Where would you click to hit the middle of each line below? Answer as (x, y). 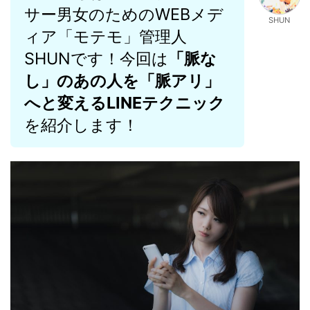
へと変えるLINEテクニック (125, 102)
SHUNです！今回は (96, 58)
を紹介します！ (81, 125)
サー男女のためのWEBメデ (124, 14)
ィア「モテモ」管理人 (106, 36)
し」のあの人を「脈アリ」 (122, 80)
